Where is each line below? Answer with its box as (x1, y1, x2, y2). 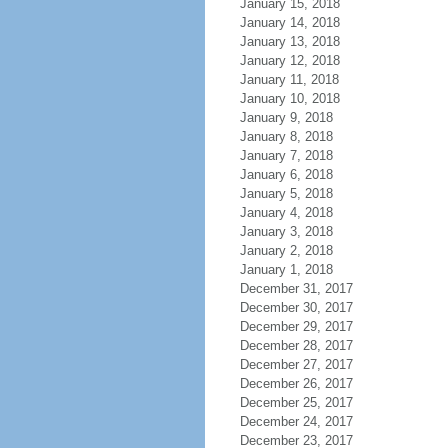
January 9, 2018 (239, 110, 333, 125)
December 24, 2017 (239, 414, 353, 429)
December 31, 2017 (239, 281, 353, 296)
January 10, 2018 (239, 91, 340, 106)
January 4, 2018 (239, 205, 333, 220)
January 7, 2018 (239, 148, 333, 163)
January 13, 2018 (239, 34, 340, 49)
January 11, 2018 (239, 72, 339, 87)
